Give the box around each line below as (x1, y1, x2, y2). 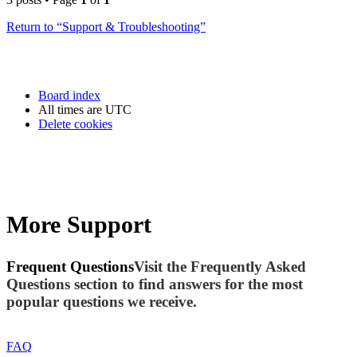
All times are (38, 103, 105, 117)
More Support (6, 210, 151, 237)
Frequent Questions (6, 257, 134, 275)
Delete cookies (38, 117, 112, 131)
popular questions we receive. (6, 292, 197, 310)
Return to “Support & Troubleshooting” (6, 20, 206, 34)
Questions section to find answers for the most (6, 275, 303, 292)
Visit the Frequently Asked (134, 257, 306, 275)
